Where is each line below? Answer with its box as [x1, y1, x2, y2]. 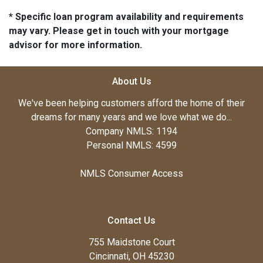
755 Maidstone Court [88, 236, 175, 248]
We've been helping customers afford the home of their [18, 97, 245, 109]
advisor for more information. [9, 39, 142, 50]
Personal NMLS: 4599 [86, 139, 177, 151]
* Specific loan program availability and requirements [9, 11, 244, 22]
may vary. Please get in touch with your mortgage [9, 25, 229, 36]
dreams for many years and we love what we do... [31, 111, 232, 123]
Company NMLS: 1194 [86, 125, 177, 137]
